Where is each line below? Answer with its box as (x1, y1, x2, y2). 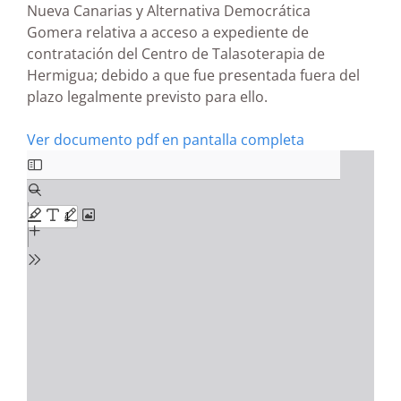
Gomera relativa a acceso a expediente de (27, 22, 309, 42)
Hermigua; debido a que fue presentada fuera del (27, 65, 360, 85)
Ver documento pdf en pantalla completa (27, 130, 304, 149)
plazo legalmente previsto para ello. (27, 87, 268, 107)
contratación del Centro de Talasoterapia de (27, 44, 325, 64)
